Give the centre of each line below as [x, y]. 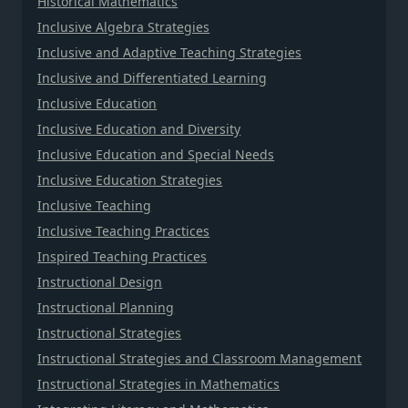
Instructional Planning [106, 307]
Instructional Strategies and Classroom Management [200, 358]
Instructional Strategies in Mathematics [159, 383]
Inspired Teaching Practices [122, 256]
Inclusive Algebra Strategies [124, 26]
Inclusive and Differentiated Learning [153, 77]
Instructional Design [100, 281]
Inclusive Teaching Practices [124, 230]
